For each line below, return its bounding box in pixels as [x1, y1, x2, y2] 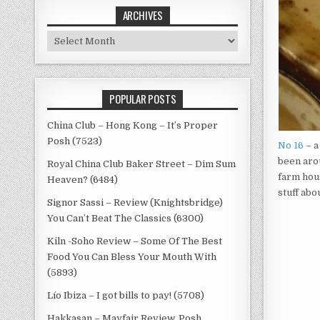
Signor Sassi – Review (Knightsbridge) [47, 197, 224, 208]
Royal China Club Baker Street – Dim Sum [47, 159, 236, 169]
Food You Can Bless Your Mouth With [47, 251, 217, 262]
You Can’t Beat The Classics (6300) [47, 213, 204, 224]
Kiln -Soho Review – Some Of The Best [47, 236, 223, 246]
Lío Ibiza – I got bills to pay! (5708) [47, 290, 205, 301]
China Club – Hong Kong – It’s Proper [47, 120, 219, 131]
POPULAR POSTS [109, 91, 176, 106]
